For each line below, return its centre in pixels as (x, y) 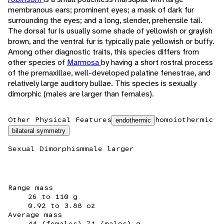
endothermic (133, 120)
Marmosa (84, 62)
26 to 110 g (53, 196)
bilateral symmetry (39, 130)
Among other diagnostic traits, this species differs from (103, 51)
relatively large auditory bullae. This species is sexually (102, 83)
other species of (37, 62)
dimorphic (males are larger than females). (81, 93)
